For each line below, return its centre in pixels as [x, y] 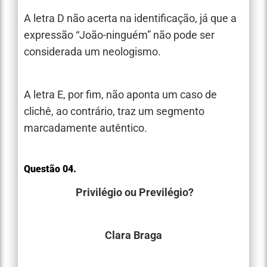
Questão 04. [50, 169]
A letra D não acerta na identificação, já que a [130, 18]
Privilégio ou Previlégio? [135, 192]
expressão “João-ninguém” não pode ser [119, 35]
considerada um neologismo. [92, 51]
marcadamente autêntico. [86, 128]
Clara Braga [133, 235]
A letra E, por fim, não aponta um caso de [120, 95]
